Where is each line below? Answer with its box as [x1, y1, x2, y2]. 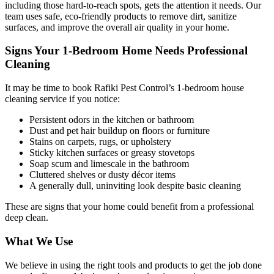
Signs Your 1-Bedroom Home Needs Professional [5, 44, 248, 57]
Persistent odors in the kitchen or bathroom [29, 114, 194, 125]
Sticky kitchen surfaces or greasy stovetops [29, 147, 194, 158]
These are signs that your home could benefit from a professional [5, 201, 254, 212]
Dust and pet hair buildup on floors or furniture [29, 125, 210, 136]
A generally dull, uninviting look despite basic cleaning [29, 180, 241, 191]
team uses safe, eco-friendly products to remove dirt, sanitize [5, 10, 237, 21]
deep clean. [5, 212, 48, 223]
